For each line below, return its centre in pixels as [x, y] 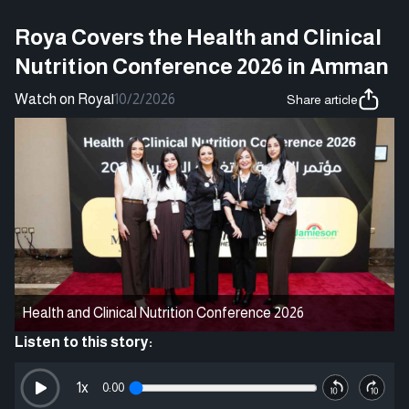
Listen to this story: [84, 341]
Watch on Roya [63, 99]
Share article [322, 99]
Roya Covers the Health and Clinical [198, 37]
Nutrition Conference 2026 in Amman [202, 66]
